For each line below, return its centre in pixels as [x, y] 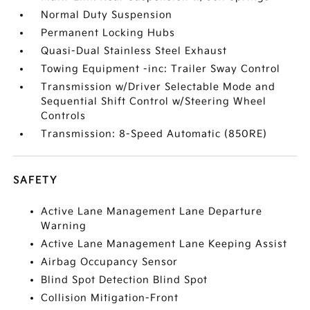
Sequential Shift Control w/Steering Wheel [154, 102]
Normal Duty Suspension [107, 15]
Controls [64, 116]
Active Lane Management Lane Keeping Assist [164, 244]
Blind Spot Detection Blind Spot [125, 280]
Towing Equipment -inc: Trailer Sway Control [161, 69]
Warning [64, 226]
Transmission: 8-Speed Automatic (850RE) [154, 134]
